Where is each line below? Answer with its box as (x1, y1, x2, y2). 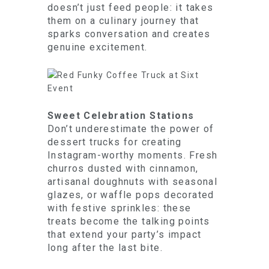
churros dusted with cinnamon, (47, 163, 199, 174)
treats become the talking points (47, 216, 210, 227)
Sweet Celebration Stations (47, 110, 195, 121)
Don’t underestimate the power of (47, 123, 214, 134)
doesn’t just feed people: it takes (47, 2, 214, 13)
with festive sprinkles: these (47, 202, 192, 214)
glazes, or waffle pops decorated (47, 189, 214, 201)
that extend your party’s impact (47, 229, 202, 240)
